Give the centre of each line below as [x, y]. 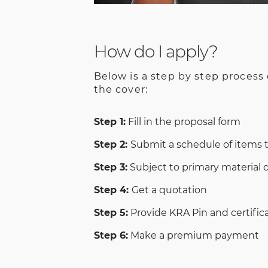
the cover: [121, 90]
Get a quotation [169, 190]
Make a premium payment [193, 236]
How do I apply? [156, 52]
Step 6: [111, 236]
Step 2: [112, 145]
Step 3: [110, 167]
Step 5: [111, 213]
